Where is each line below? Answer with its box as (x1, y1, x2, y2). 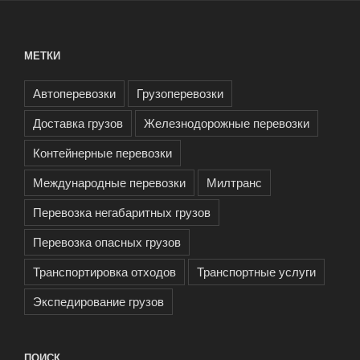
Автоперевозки (33, 84, 116, 101)
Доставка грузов (33, 113, 123, 131)
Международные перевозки (33, 173, 186, 190)
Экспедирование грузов (33, 292, 164, 309)
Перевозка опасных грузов (33, 232, 181, 250)
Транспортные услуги (197, 262, 316, 280)
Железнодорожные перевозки (144, 113, 309, 131)
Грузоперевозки (137, 84, 223, 101)
